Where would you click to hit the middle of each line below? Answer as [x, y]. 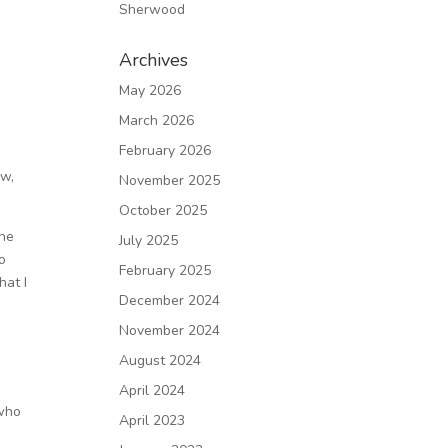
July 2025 [149, 240]
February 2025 [165, 270]
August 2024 [160, 360]
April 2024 [152, 390]
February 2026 [165, 150]
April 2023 [152, 420]
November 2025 [170, 180]
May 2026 [150, 90]
